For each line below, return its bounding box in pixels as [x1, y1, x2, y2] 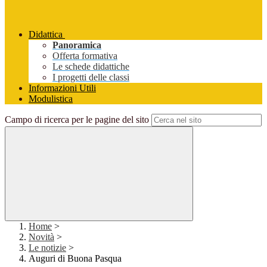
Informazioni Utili [29, 83, 96, 94]
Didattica [29, 29, 63, 40]
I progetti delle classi [52, 72, 129, 83]
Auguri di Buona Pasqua [29, 253, 122, 264]
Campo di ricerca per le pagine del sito [5, 114, 149, 125]
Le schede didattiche [52, 61, 129, 72]
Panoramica [52, 40, 101, 51]
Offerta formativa [52, 51, 117, 61]
